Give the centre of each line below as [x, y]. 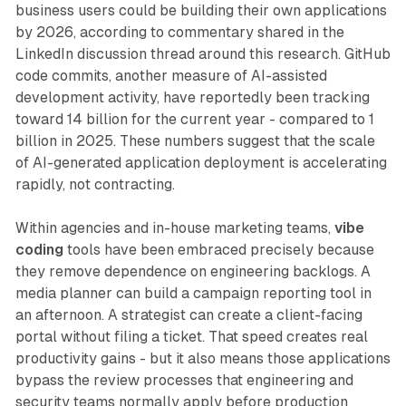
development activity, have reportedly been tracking [192, 98]
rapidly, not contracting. [95, 185]
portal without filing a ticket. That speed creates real [191, 337]
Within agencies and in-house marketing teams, [174, 228]
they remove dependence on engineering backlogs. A [193, 272]
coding [39, 250]
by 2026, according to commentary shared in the [179, 33]
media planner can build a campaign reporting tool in [193, 294]
